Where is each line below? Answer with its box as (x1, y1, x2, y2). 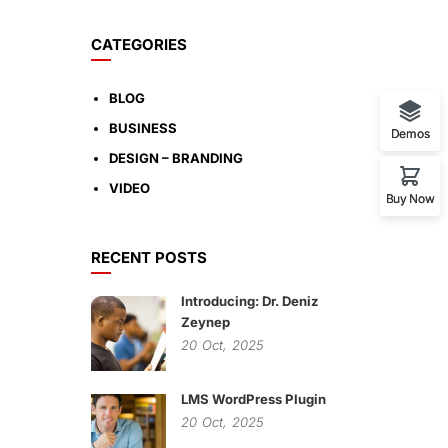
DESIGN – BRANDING (109, 150, 243, 166)
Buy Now (385, 191, 435, 207)
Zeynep (181, 314, 230, 330)
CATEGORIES (91, 35, 187, 54)
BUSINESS (109, 120, 177, 136)
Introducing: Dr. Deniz (181, 293, 319, 309)
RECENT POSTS (91, 248, 207, 267)
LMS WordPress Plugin (181, 391, 326, 407)
